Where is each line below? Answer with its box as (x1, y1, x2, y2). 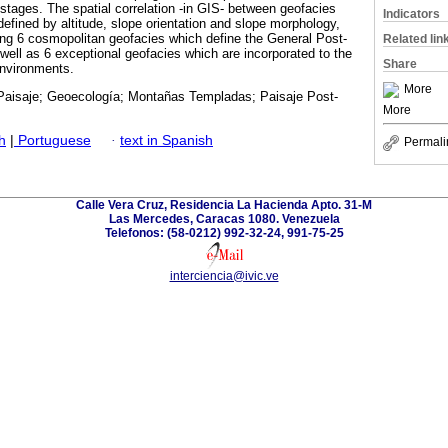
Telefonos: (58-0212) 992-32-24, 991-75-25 (104, 225, 344, 240)
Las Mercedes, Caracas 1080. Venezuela (108, 211, 340, 226)
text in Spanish (120, 132, 213, 148)
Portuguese (14, 132, 91, 148)
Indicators (383, 7, 440, 21)
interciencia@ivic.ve (169, 268, 279, 283)
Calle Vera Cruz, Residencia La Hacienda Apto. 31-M (76, 197, 372, 212)
